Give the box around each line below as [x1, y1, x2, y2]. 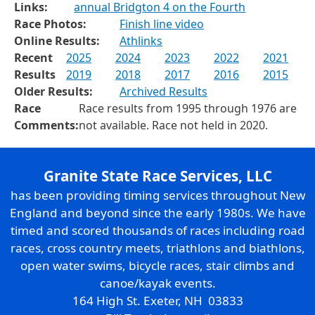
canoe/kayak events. [99, 274, 216, 291]
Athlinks [120, 32, 162, 49]
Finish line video [120, 15, 204, 32]
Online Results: [14, 32, 100, 49]
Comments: [14, 117, 79, 133]
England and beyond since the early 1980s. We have [9, 204, 306, 221]
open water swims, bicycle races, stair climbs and [20, 257, 295, 274]
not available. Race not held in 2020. [79, 117, 268, 133]
